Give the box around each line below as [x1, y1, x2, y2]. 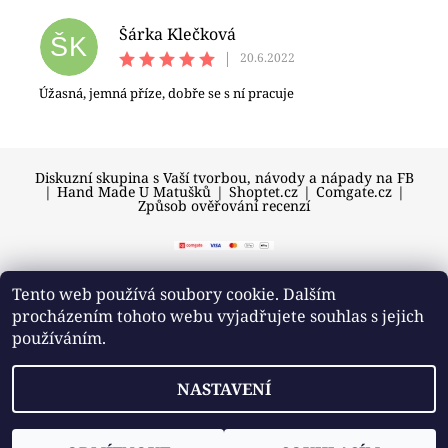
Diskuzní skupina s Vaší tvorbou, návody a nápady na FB [34, 167, 414, 187]
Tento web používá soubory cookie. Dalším [12, 283, 336, 305]
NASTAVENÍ [177, 378, 271, 400]
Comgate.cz [315, 181, 392, 201]
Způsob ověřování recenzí [138, 195, 310, 215]
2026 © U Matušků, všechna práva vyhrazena [71, 306, 377, 326]
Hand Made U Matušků [56, 181, 211, 201]
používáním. [12, 327, 106, 349]
